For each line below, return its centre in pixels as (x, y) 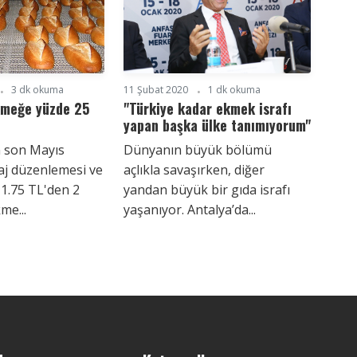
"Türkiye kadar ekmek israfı (207, 108)
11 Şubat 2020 (155, 89)
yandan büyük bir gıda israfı (206, 189)
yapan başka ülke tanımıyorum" (217, 125)
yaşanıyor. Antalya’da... (189, 209)
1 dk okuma (234, 89)
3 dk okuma (38, 89)
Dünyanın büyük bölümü (197, 149)
